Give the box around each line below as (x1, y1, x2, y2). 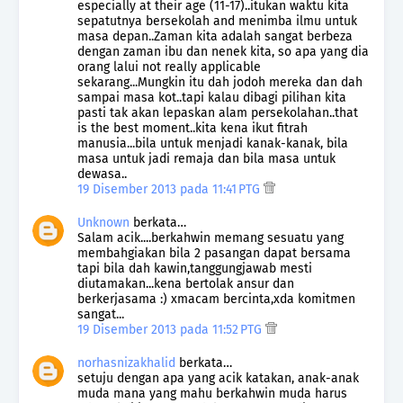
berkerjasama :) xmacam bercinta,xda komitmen (77, 291, 355, 307)
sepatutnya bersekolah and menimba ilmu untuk (77, 13, 357, 29)
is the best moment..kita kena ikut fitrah (77, 120, 308, 136)
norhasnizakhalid (77, 354, 175, 371)
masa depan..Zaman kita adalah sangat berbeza (77, 28, 353, 44)
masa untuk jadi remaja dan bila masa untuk (77, 150, 336, 166)
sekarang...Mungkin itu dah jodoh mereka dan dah (77, 74, 363, 90)
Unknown (77, 214, 130, 230)
